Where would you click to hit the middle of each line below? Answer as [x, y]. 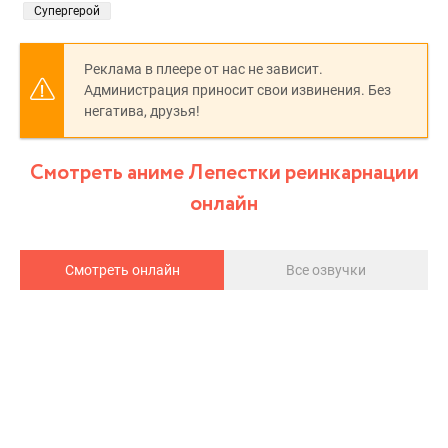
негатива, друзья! [142, 111]
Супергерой [67, 11]
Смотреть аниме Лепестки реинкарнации [224, 173]
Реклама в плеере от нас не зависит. [203, 69]
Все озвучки [326, 270]
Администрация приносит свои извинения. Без [237, 90]
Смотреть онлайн [122, 270]
